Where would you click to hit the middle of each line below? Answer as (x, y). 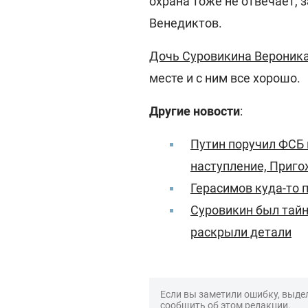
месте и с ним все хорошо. (225, 78)
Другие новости (195, 111)
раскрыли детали (241, 232)
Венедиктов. (186, 23)
